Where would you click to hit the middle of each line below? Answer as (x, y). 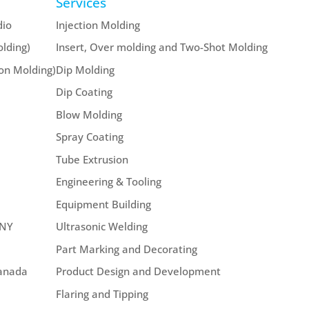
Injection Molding (98, 24)
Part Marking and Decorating (127, 249)
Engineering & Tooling (109, 182)
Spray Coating (90, 137)
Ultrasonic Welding (102, 227)
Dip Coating (84, 92)
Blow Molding (89, 114)
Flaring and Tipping (102, 293)
